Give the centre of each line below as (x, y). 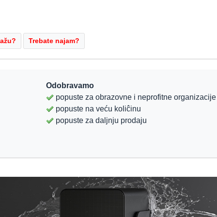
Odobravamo (70, 85)
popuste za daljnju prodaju (100, 120)
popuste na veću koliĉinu (97, 108)
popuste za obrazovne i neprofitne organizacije (135, 97)
